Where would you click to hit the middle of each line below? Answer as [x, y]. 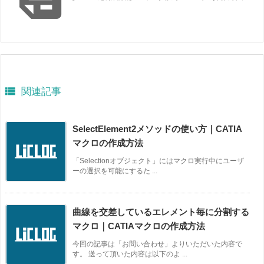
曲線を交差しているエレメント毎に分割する [161, 212]
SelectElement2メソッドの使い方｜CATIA [157, 129]
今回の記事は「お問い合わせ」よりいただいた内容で [157, 244]
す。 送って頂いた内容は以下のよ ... [130, 254]
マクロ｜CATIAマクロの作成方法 [139, 226]
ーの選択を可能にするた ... [115, 171]
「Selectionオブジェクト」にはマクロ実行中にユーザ [158, 161]
